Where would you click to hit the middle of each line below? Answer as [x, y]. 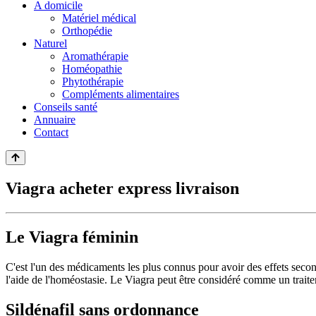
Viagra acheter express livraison [122, 188]
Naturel [50, 43]
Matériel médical [99, 18]
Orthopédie [87, 31]
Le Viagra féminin [72, 237]
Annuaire [55, 120]
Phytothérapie [93, 81]
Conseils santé [66, 107]
